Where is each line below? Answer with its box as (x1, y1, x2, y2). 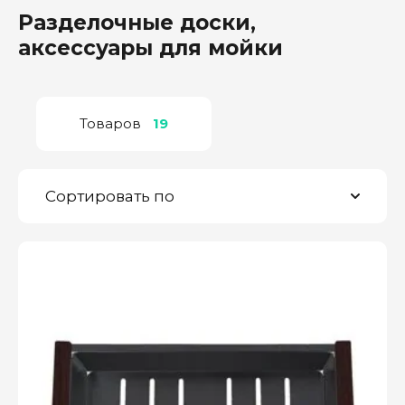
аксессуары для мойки (18, 35, 283, 61)
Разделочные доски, (18, 10, 256, 35)
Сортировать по (45, 187, 174, 206)
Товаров (80, 115, 141, 133)
